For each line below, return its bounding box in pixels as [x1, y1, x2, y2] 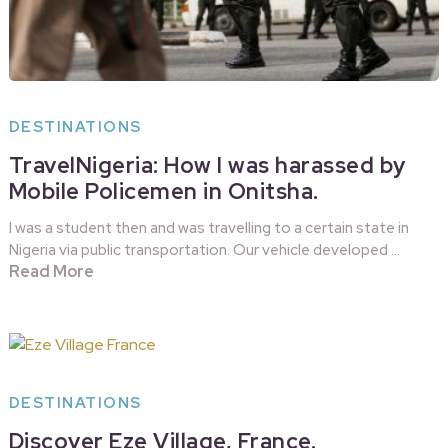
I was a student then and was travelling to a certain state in [8, 218, 409, 239]
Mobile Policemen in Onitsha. [8, 177, 319, 207]
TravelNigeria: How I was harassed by [8, 151, 406, 181]
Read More [8, 261, 94, 283]
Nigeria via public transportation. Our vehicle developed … [8, 240, 400, 261]
